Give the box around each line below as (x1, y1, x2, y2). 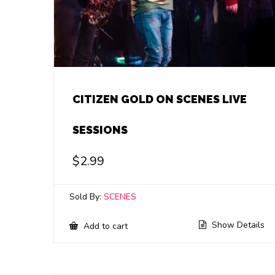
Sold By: (69, 190, 104, 203)
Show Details (209, 219, 265, 231)
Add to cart (81, 220, 128, 232)
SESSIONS (72, 123, 128, 136)
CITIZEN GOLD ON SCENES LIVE (72, 92, 247, 106)
